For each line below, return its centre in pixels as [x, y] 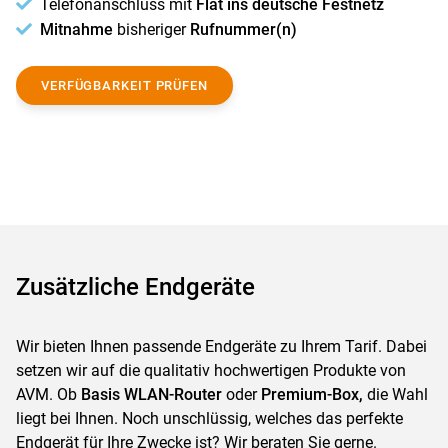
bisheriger [153, 29]
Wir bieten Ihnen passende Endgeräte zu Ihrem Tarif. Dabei [221, 346]
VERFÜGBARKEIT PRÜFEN [124, 85]
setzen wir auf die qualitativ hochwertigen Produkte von [211, 370]
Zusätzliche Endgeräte [135, 287]
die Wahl [395, 394]
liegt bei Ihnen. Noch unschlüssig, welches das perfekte [209, 418]
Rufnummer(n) [243, 29]
